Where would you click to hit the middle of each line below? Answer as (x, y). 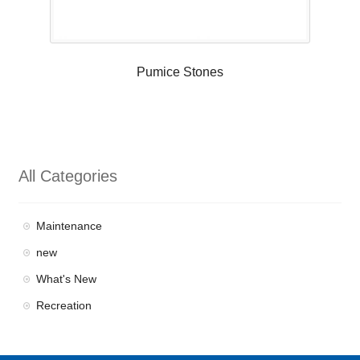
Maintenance (70, 226)
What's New (67, 279)
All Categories (67, 176)
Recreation (64, 306)
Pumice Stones (180, 72)
